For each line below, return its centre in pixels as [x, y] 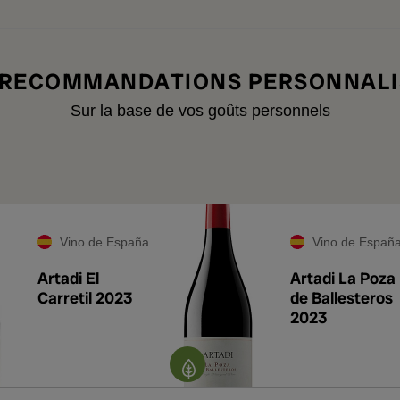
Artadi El [68, 278]
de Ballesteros [342, 298]
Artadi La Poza [343, 278]
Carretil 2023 [85, 298]
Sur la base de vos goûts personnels [200, 111]
